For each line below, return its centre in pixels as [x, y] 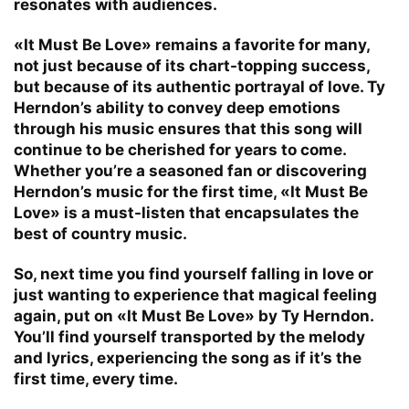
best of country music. [100, 233]
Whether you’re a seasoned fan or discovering [190, 170]
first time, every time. [96, 378]
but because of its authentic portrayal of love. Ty [199, 86]
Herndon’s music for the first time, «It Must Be [191, 191]
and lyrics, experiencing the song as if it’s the [188, 357]
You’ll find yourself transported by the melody [189, 336]
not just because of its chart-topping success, [192, 65]
